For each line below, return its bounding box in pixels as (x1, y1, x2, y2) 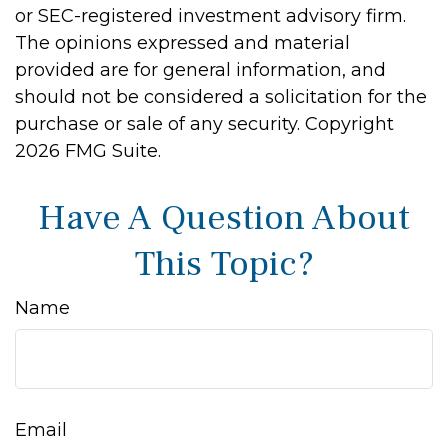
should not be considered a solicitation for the (15, 86, 427, 108)
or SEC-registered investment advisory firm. (15, 5, 406, 27)
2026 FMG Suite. (15, 140, 161, 162)
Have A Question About (38, 195, 410, 241)
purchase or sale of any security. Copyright (15, 113, 394, 135)
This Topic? (134, 241, 314, 287)
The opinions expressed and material (15, 32, 350, 54)
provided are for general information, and (15, 59, 386, 81)
